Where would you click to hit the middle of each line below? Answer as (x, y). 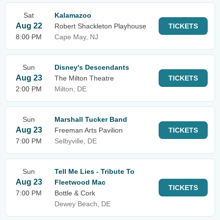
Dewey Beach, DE (82, 204)
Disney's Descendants (92, 67)
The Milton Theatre (84, 78)
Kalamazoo (73, 15)
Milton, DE (70, 89)
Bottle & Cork (75, 193)
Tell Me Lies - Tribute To (95, 171)
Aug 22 (29, 26)
